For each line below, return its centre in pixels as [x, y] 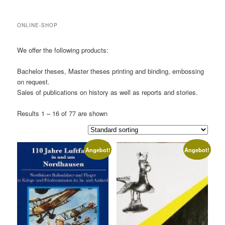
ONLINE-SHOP [38, 25]
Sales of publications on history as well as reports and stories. [108, 92]
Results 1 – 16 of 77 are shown [63, 113]
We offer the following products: [63, 50]
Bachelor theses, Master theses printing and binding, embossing [111, 71]
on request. [34, 81]
